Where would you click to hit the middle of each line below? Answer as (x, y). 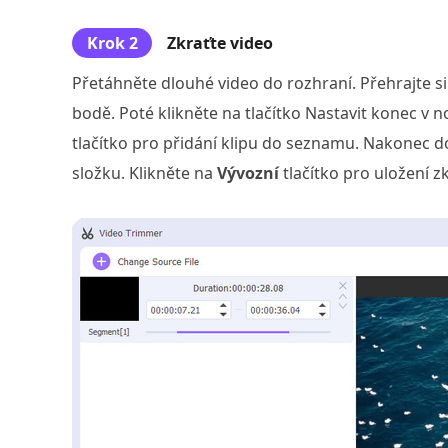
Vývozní (248, 173)
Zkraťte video (220, 43)
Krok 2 (112, 43)
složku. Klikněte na (144, 173)
